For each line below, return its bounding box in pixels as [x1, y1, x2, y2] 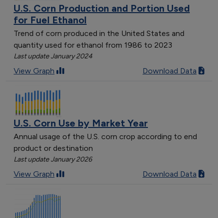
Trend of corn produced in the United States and [14, 28, 184, 38]
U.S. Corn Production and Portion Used [14, 2, 190, 14]
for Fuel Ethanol [14, 14, 87, 26]
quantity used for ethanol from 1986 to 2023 [14, 40, 172, 50]
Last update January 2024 [14, 52, 92, 60]
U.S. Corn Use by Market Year [14, 117, 148, 129]
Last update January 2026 [14, 155, 92, 163]
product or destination [14, 144, 93, 153]
